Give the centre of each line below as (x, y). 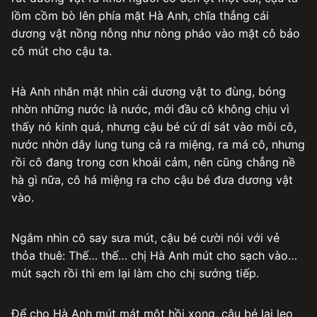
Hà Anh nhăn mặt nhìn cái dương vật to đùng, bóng (149, 91)
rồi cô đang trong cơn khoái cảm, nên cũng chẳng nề (153, 162)
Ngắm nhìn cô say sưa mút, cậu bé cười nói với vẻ (145, 237)
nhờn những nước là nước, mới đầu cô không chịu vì (150, 109)
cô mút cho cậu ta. (62, 51)
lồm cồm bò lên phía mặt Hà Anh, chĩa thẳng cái (140, 15)
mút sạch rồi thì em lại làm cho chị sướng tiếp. (135, 273)
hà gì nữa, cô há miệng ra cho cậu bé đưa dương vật (152, 179)
